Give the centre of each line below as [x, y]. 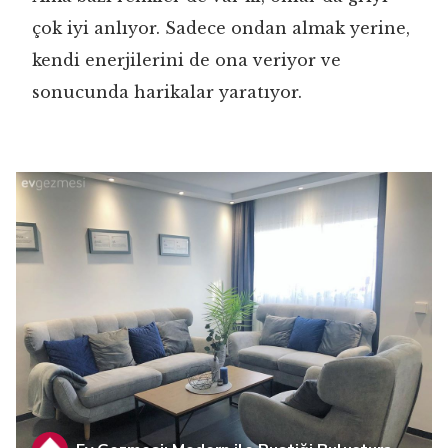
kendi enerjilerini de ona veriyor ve [186, 59]
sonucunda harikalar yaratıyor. [167, 91]
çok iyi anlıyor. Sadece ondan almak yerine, [221, 27]
